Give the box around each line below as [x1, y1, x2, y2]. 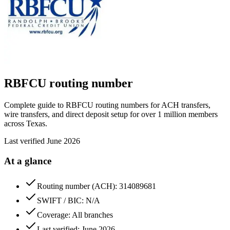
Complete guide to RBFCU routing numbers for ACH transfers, [4, 101, 210, 110]
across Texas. [4, 119, 47, 128]
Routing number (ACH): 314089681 [37, 181, 156, 190]
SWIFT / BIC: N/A [37, 196, 100, 205]
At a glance [4, 155, 51, 166]
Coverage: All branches [37, 210, 113, 219]
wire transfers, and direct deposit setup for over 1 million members [4, 110, 218, 119]
